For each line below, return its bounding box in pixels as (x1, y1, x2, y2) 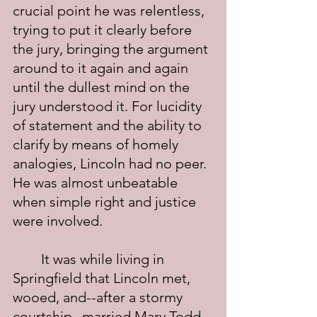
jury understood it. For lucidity (13, 98, 205, 115)
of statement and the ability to (13, 117, 205, 134)
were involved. (13, 212, 103, 229)
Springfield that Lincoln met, (13, 270, 194, 287)
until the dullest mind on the (13, 79, 193, 96)
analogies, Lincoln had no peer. (13, 155, 210, 172)
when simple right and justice (13, 193, 200, 210)
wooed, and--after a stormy (13, 289, 186, 306)
